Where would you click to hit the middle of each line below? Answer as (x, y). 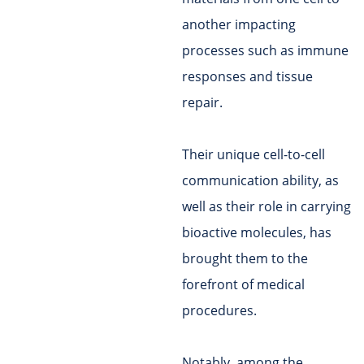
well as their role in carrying (266, 207)
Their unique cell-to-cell (253, 155)
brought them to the (245, 259)
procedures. (219, 311)
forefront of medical (243, 285)
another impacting (239, 25)
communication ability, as (260, 181)
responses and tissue (247, 77)
